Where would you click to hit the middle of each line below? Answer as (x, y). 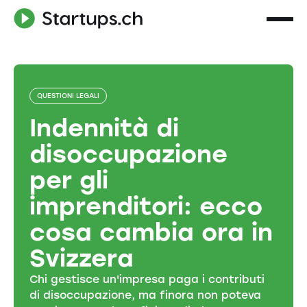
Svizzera (82, 258)
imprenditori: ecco (146, 206)
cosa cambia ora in (151, 232)
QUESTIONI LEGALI (69, 95)
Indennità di (105, 127)
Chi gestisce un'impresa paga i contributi (147, 279)
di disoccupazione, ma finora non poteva (146, 295)
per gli (69, 180)
